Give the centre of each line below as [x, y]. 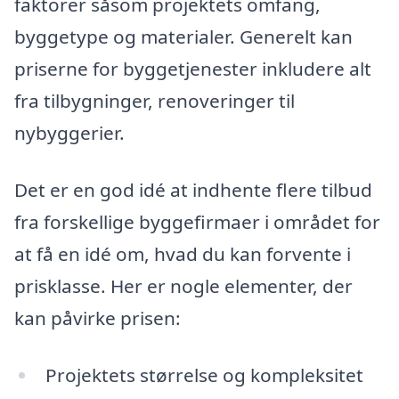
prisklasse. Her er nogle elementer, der [183, 286]
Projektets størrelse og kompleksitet [204, 375]
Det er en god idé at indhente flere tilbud [193, 190]
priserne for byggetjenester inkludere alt [193, 69]
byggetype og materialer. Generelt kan [183, 37]
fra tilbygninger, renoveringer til [155, 101]
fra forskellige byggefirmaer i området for [197, 222]
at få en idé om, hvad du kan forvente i [183, 254]
